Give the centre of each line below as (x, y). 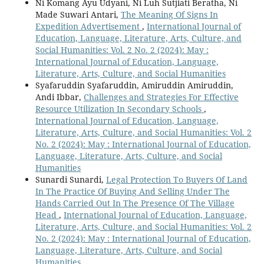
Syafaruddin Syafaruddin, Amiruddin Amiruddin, (134, 85)
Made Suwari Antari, (78, 15)
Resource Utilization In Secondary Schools (119, 109)
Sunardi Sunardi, (70, 180)
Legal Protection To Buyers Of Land (176, 180)
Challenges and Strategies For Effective (161, 97)
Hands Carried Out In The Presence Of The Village (135, 203)
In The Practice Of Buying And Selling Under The (132, 192)
